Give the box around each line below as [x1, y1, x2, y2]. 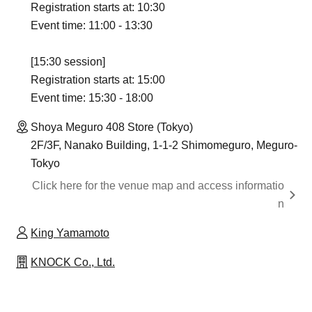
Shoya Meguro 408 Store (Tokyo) [31, 120, 193, 133]
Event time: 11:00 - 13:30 [31, 19, 153, 31]
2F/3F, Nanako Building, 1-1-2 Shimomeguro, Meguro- [31, 139, 297, 151]
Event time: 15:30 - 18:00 [31, 91, 153, 104]
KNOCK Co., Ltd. [31, 256, 115, 268]
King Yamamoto [31, 226, 109, 239]
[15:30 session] [31, 55, 105, 68]
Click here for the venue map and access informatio [32, 179, 284, 192]
